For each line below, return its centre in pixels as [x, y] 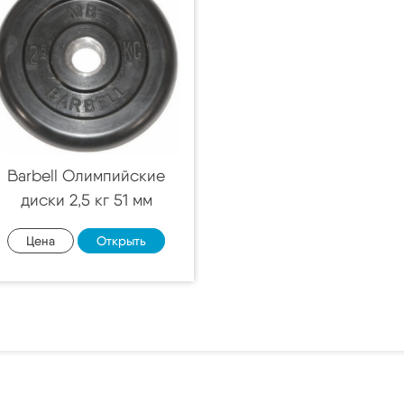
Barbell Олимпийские [87, 175]
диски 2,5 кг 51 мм [86, 199]
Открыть [122, 240]
